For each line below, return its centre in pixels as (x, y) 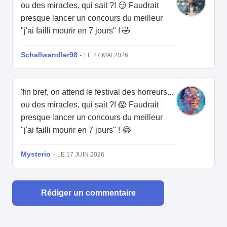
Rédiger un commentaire (88, 193)
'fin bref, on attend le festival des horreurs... (97, 92)
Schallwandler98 (49, 55)
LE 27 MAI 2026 (106, 55)
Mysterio (36, 154)
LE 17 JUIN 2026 (81, 155)
